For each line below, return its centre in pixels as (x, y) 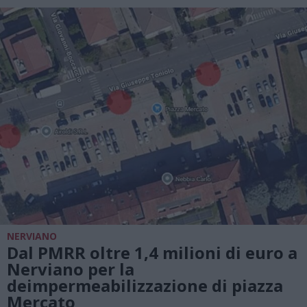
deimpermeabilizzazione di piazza (145, 285)
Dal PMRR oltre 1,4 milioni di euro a (152, 252)
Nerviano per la (71, 269)
